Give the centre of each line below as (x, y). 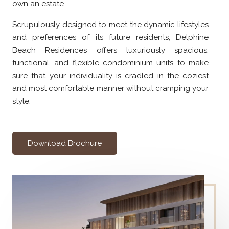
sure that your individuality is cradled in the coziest (110, 76)
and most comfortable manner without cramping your (110, 89)
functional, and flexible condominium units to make (110, 63)
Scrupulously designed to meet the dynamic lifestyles (110, 25)
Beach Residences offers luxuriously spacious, (110, 50)
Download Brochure (65, 143)
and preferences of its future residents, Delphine (110, 38)
